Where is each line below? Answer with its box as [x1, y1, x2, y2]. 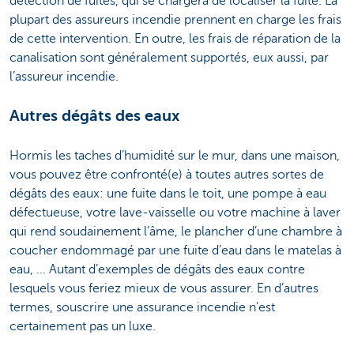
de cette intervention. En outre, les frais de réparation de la [9, 31, 341, 46]
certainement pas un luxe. [9, 318, 156, 333]
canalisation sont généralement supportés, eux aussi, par [9, 50, 329, 65]
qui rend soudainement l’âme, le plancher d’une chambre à [9, 224, 342, 239]
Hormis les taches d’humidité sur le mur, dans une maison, [9, 148, 340, 163]
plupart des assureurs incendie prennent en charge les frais [9, 12, 341, 27]
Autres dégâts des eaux [9, 106, 179, 125]
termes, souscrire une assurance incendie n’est [9, 299, 275, 314]
